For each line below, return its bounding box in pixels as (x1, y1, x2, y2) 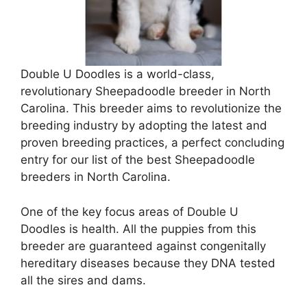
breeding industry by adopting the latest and (21, 119, 267, 133)
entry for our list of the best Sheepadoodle (21, 153, 255, 167)
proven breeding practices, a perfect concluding (21, 136, 284, 150)
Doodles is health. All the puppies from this (21, 221, 256, 236)
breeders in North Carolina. (21, 170, 171, 184)
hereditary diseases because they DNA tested (21, 256, 275, 270)
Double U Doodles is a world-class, (21, 67, 214, 82)
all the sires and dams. (21, 273, 149, 287)
